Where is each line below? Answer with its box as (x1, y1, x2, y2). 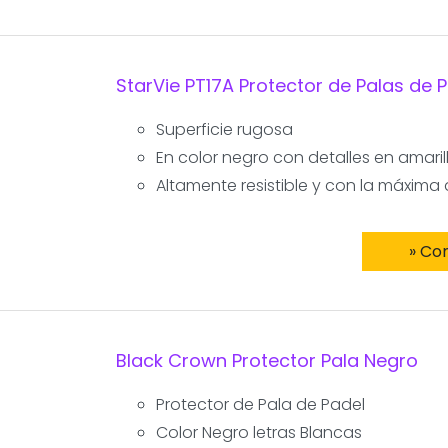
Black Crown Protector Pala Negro (115, 347, 418, 373)
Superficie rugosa (155, 117, 293, 141)
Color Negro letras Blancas (155, 420, 362, 444)
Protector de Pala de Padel (155, 392, 365, 416)
